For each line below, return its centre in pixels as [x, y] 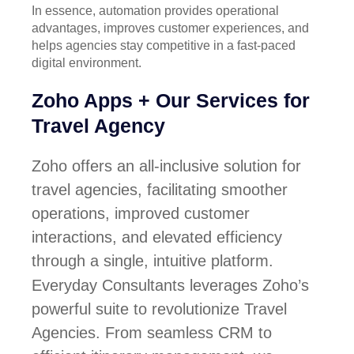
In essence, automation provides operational [155, 10]
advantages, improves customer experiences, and [170, 28]
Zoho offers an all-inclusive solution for [166, 166]
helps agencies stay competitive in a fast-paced [164, 45]
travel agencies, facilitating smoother [160, 189]
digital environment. [87, 62]
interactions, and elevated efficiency [157, 237]
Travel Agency [98, 125]
